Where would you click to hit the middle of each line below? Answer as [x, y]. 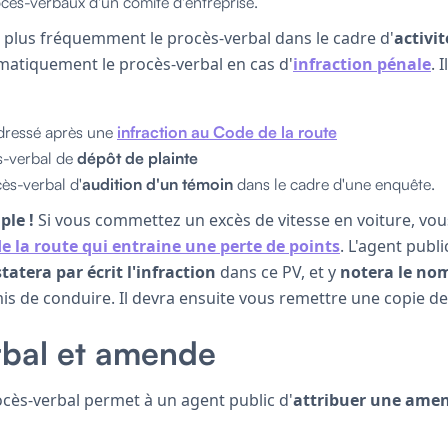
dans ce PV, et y [278, 271]
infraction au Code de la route [227, 131]
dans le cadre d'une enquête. [334, 183]
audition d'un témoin [157, 183]
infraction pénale [362, 63]
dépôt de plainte [137, 157]
